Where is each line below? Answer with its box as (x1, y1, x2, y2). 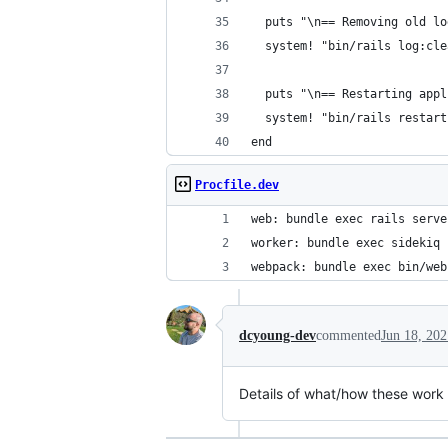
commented (316, 328, 381, 343)
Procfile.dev (195, 178, 279, 192)
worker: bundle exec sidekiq (251, 236, 440, 250)
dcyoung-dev (239, 328, 316, 343)
